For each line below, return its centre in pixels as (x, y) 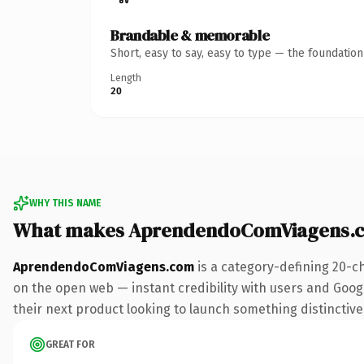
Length (126, 78)
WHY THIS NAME (65, 203)
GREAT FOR (70, 344)
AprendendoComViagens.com (104, 266)
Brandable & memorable (190, 35)
